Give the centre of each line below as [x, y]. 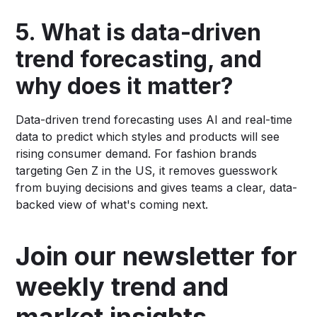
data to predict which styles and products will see [148, 136]
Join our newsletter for [157, 256]
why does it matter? [125, 86]
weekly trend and [122, 286]
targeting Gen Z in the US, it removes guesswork [147, 170]
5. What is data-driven [139, 32]
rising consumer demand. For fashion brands [137, 153]
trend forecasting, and [139, 59]
